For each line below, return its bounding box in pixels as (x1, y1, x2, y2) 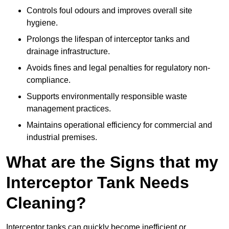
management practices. (27, 104, 111, 113)
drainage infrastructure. (27, 47, 110, 56)
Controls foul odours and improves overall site (27, 6, 192, 15)
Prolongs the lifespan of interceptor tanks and (27, 35, 190, 44)
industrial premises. (27, 133, 97, 142)
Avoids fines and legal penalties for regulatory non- (27, 63, 210, 73)
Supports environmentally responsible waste (27, 92, 187, 101)
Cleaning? (6, 194, 86, 213)
